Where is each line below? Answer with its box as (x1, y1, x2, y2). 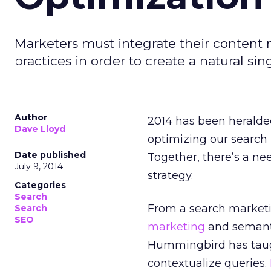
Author (15, 112, 47, 123)
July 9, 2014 (15, 161, 63, 172)
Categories (15, 180, 66, 191)
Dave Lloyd (15, 123, 65, 134)
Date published (15, 149, 86, 160)
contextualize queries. (148, 256, 270, 270)
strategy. (148, 169, 193, 182)
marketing (148, 220, 205, 233)
